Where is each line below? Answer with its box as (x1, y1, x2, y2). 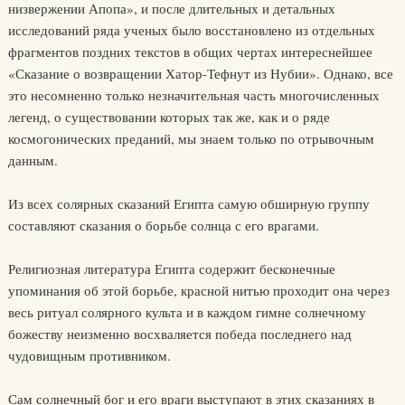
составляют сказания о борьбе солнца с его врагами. (7, 216, 319, 234)
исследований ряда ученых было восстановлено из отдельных (7, 21, 375, 39)
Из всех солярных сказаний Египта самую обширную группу (7, 194, 370, 212)
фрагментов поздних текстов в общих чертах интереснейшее (7, 42, 372, 61)
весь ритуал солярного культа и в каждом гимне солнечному (7, 303, 366, 321)
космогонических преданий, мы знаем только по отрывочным (7, 129, 374, 147)
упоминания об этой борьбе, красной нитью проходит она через (7, 281, 390, 299)
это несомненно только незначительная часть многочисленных (7, 86, 380, 104)
